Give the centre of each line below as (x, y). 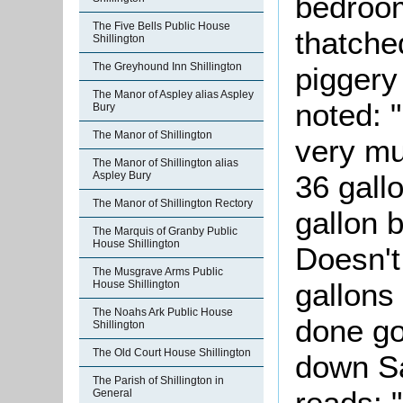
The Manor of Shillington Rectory (173, 203)
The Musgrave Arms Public (158, 272)
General (112, 393)
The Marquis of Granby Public (165, 231)
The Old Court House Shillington (172, 353)
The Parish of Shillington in (158, 381)
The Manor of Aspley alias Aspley (173, 94)
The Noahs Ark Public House (163, 312)
